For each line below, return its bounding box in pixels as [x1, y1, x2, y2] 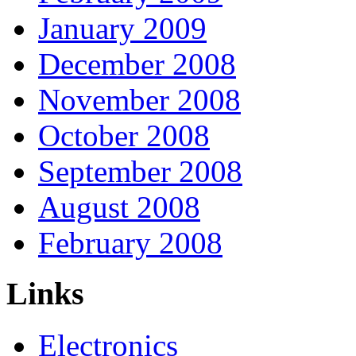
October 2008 [38, 118, 210, 153]
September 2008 [38, 153, 242, 188]
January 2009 [38, 10, 207, 45]
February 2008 [38, 225, 222, 260]
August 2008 [38, 189, 200, 224]
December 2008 [38, 46, 236, 81]
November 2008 [38, 82, 241, 117]
